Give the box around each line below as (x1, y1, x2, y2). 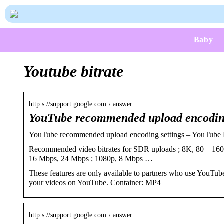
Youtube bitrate (23, 62, 123, 81)
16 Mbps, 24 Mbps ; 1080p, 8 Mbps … (29, 154, 153, 163)
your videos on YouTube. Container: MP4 (29, 178, 161, 187)
